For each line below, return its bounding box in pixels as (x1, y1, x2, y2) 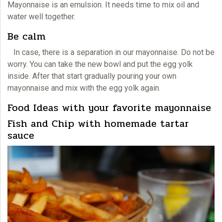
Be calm (7, 28, 46, 44)
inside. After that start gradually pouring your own (7, 71, 176, 81)
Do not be (179, 47, 215, 57)
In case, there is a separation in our (7, 47, 136, 57)
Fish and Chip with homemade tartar (7, 115, 189, 131)
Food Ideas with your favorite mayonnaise (7, 100, 211, 115)
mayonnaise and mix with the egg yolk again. (7, 83, 161, 93)
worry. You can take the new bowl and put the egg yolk (7, 59, 193, 69)
